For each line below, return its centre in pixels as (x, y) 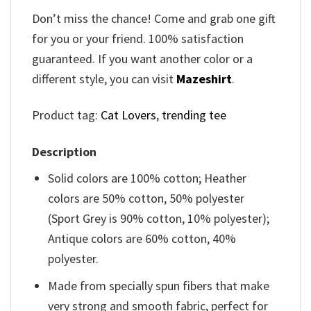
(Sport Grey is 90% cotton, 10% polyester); (159, 218)
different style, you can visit (104, 78)
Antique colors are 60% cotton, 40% (142, 238)
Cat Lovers (128, 115)
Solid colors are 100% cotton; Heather (148, 178)
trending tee (194, 115)
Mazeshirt (204, 78)
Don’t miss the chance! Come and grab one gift (154, 18)
